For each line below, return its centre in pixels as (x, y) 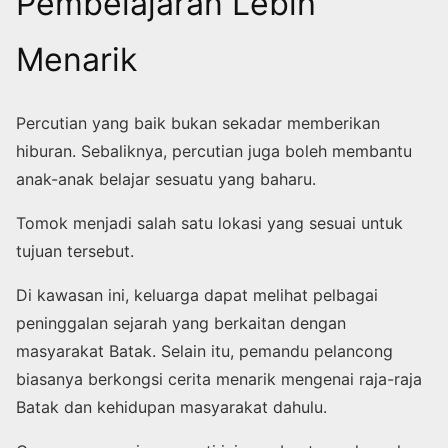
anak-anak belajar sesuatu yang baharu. (166, 179)
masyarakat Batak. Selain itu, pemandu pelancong (204, 351)
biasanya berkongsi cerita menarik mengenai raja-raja (219, 379)
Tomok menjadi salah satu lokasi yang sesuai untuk (209, 223)
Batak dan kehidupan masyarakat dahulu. (171, 407)
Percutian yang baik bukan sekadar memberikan (198, 123)
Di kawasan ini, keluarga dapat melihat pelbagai (197, 295)
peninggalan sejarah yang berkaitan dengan (181, 323)
